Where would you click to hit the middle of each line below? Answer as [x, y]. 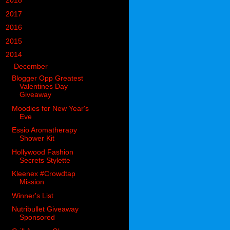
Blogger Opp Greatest [48, 78]
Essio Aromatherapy [45, 130]
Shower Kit [37, 138]
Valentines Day [44, 87]
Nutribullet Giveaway [45, 209]
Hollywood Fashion [43, 152]
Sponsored [37, 217]
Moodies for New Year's [51, 108]
